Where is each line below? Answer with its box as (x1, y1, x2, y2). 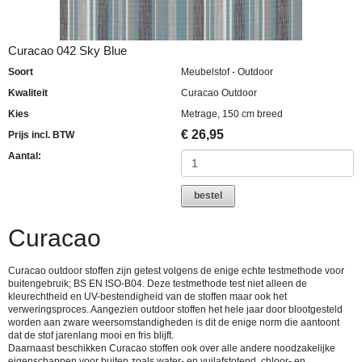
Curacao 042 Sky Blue (8, 44, 127, 57)
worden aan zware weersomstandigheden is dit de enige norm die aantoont (8, 316, 339, 328)
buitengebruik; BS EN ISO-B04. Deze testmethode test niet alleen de (8, 277, 307, 289)
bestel (194, 189, 222, 201)
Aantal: (8, 149, 41, 162)
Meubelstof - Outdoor (181, 65, 273, 78)
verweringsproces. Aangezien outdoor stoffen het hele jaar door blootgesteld (8, 303, 343, 315)
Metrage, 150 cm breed (181, 107, 283, 120)
